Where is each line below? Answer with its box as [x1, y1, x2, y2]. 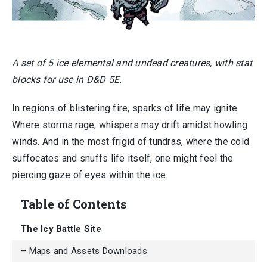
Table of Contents [21, 196, 127, 212]
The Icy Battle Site [21, 223, 101, 234]
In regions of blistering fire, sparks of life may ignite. [12, 103, 240, 114]
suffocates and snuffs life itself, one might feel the [12, 153, 234, 164]
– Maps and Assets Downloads [21, 246, 147, 256]
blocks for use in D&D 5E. [12, 74, 122, 85]
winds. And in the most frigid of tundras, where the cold [12, 136, 249, 147]
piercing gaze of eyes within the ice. [12, 169, 168, 181]
